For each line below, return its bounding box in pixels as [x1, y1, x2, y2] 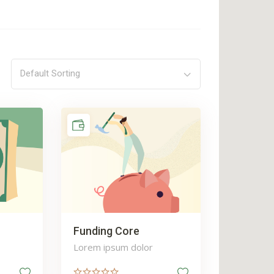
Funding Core [73, 224, 139, 237]
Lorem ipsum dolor [73, 240, 153, 253]
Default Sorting [20, 68, 81, 79]
